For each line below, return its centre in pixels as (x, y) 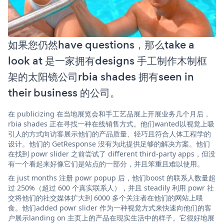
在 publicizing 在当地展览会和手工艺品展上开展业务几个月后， (109, 113)
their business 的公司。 (64, 92)
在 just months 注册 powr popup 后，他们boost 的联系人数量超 (112, 177)
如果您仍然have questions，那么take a (101, 44)
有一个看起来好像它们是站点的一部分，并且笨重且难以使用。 (106, 163)
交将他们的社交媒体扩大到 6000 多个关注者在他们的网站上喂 (105, 197)
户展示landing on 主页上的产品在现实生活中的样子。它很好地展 (111, 217)
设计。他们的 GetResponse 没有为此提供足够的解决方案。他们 (109, 143)
